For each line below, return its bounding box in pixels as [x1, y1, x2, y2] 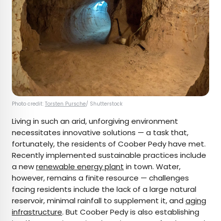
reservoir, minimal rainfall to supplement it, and [12, 195, 185, 206]
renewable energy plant [36, 161, 124, 172]
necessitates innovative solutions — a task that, [12, 127, 188, 138]
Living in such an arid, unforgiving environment [12, 116, 178, 127]
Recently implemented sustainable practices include [12, 150, 206, 161]
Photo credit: [12, 100, 45, 108]
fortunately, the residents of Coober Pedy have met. [12, 139, 206, 149]
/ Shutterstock [86, 100, 122, 108]
